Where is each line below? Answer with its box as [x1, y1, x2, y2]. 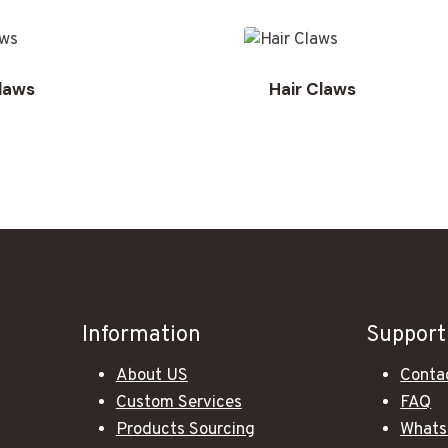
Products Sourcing [115, 419, 255, 441]
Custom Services [115, 392, 242, 414]
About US [115, 365, 188, 387]
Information [81, 322, 201, 349]
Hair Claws [268, 77, 356, 100]
